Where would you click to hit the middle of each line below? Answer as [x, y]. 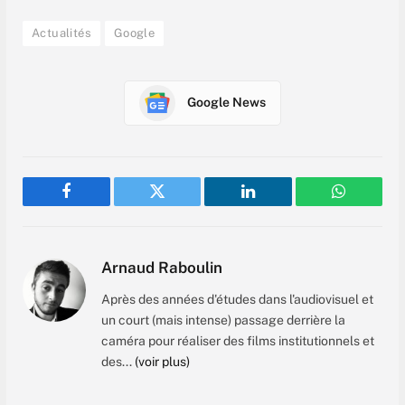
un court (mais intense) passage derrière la [223, 320]
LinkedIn [276, 205]
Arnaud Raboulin [162, 267]
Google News [226, 103]
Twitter [179, 205]
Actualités [61, 33]
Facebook [96, 205]
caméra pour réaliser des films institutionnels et [238, 340]
